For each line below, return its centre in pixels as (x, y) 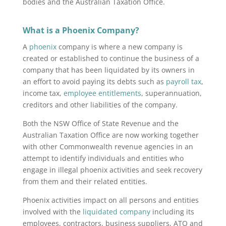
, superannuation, (171, 93)
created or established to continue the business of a (111, 58)
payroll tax (183, 81)
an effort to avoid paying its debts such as (94, 81)
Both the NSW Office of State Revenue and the (100, 123)
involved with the (52, 212)
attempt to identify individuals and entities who (103, 158)
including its (172, 212)
